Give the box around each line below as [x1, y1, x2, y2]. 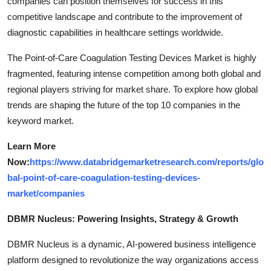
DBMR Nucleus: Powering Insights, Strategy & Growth [7, 213, 238, 224]
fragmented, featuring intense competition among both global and [7, 68, 261, 79]
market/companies [7, 188, 85, 198]
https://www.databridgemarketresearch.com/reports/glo [30, 156, 264, 167]
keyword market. [7, 115, 74, 126]
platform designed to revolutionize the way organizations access [7, 254, 259, 265]
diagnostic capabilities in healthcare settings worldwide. [7, 27, 223, 38]
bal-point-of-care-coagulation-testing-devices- [7, 172, 200, 183]
